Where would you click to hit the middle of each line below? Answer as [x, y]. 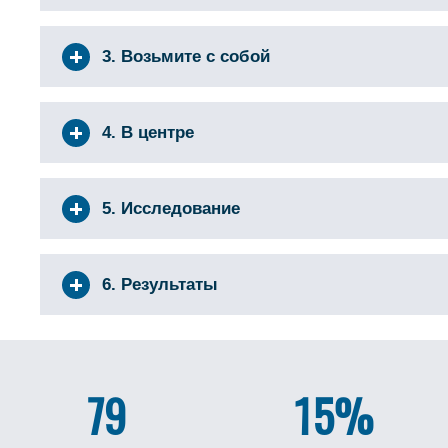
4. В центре [148, 132]
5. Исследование [171, 208]
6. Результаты [160, 284]
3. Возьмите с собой [186, 56]
